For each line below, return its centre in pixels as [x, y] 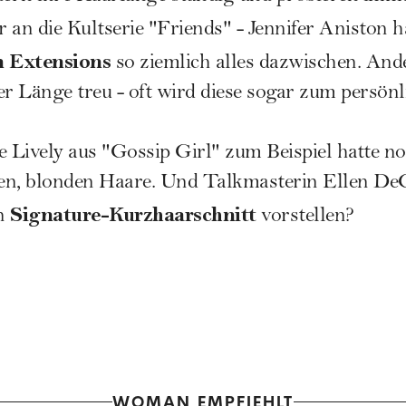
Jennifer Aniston [318, 30]
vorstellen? [305, 217]
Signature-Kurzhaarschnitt [133, 214]
